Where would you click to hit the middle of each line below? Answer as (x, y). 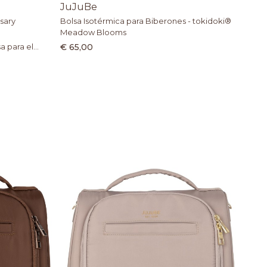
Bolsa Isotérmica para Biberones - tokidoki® (146, 21)
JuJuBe (79, 7)
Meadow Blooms (94, 32)
